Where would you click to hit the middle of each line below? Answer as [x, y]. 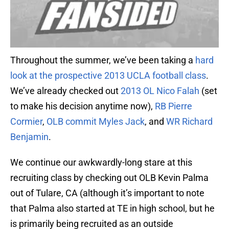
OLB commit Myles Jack [96, 122]
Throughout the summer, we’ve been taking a [103, 60]
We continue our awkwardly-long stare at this [101, 163]
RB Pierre [174, 106]
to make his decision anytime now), [83, 106]
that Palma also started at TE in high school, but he [112, 209]
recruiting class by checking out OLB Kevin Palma [109, 178]
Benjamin [29, 137]
